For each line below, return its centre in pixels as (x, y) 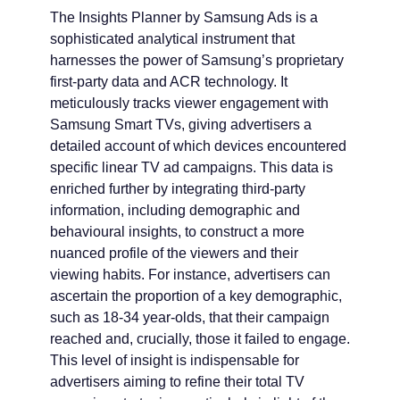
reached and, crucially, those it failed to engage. (200, 339)
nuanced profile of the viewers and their (174, 254)
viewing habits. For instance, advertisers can (190, 275)
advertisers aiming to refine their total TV (177, 382)
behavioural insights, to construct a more (177, 232)
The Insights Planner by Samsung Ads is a (184, 18)
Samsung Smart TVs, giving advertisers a (181, 125)
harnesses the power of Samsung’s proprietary (197, 61)
